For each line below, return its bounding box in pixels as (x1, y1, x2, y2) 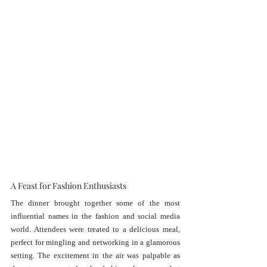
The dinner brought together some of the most (11, 198, 180, 208)
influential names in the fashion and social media (11, 212, 180, 221)
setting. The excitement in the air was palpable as (11, 251, 180, 260)
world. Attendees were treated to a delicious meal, (11, 225, 180, 234)
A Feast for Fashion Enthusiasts (11, 180, 126, 192)
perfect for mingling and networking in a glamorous (11, 238, 180, 247)
